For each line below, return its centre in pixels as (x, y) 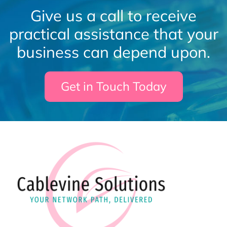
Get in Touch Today (113, 86)
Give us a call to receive (113, 15)
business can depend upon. (113, 52)
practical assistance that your (113, 33)
